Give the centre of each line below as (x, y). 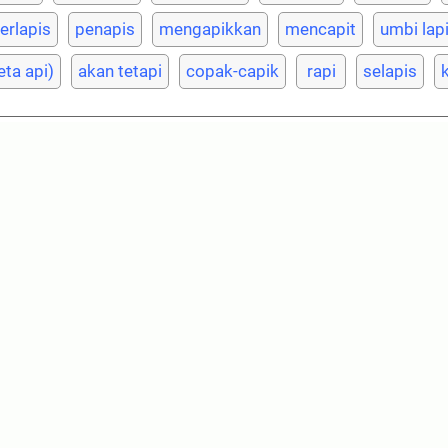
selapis (390, 71)
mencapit (320, 29)
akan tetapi (120, 71)
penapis (105, 29)
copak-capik (232, 71)
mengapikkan (210, 29)
